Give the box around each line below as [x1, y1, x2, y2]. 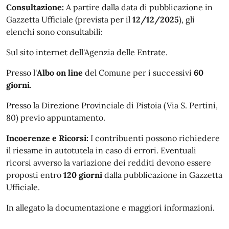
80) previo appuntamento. [6, 112, 105, 123]
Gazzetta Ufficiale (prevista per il [6, 14, 132, 25]
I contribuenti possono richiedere [88, 133, 220, 143]
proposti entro [6, 170, 63, 180]
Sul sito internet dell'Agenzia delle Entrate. [6, 47, 168, 57]
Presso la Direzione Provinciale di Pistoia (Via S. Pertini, [6, 100, 218, 110]
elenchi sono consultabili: [6, 27, 103, 37]
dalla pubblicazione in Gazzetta [102, 170, 222, 180]
